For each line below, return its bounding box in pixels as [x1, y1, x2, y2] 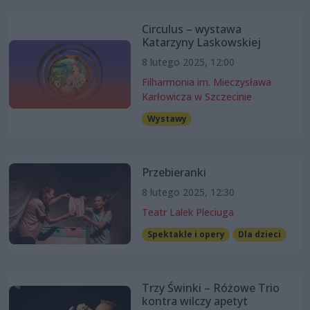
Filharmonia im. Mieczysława [141, 75, 271, 89]
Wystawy [147, 112, 187, 125]
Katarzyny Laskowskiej [141, 34, 261, 50]
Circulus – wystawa [141, 21, 241, 37]
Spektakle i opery [147, 228, 225, 241]
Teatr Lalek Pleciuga [141, 206, 234, 219]
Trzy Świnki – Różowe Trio [141, 280, 280, 296]
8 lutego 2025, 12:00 [141, 55, 235, 69]
